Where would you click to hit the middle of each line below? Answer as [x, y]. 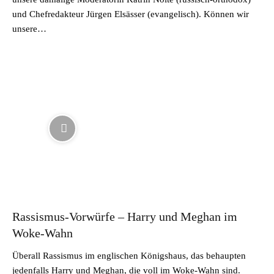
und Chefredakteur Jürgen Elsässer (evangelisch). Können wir [131, 14]
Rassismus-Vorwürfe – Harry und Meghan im [125, 216]
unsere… [29, 29]
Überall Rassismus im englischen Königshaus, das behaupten [129, 255]
